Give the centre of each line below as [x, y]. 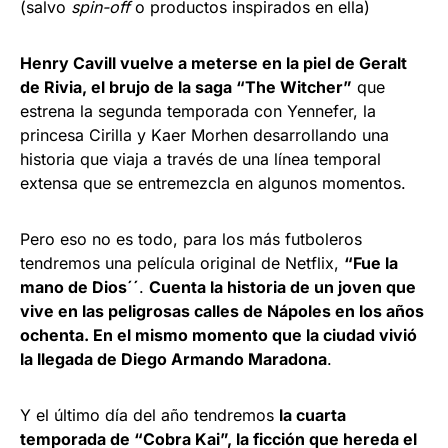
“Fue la [371, 262]
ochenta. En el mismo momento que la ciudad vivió [218, 334]
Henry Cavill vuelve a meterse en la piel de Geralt [213, 62]
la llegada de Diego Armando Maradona [173, 358]
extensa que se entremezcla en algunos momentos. [213, 182]
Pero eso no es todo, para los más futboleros [191, 238]
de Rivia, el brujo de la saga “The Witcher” [186, 86]
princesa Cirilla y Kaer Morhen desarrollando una [204, 134]
